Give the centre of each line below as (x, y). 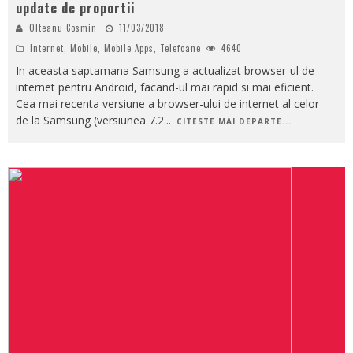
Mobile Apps (129, 48)
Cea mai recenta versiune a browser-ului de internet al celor (167, 103)
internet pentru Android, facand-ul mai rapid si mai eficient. (165, 87)
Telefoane (180, 48)
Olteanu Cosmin (63, 27)
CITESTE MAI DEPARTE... (234, 121)
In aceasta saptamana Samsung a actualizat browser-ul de (165, 70)
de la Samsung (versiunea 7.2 (90, 120)
